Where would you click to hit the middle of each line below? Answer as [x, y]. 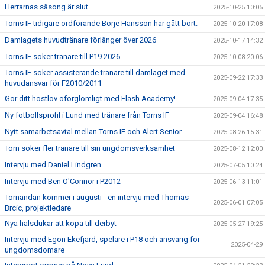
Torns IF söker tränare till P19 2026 [62, 57]
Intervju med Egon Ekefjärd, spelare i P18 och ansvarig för [102, 240]
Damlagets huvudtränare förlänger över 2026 [80, 40]
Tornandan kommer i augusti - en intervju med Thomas [97, 198]
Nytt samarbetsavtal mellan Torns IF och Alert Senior [93, 132]
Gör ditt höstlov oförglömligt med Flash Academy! [90, 99]
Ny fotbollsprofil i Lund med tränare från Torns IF [87, 115]
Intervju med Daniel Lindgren [53, 165]
